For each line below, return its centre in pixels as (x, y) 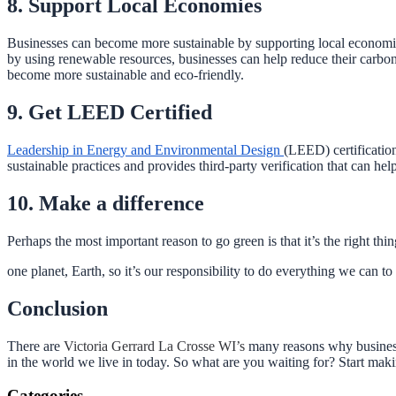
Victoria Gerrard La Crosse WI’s (156, 346)
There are (35, 346)
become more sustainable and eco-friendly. (126, 75)
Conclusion (60, 308)
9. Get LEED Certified (110, 113)
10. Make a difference (106, 203)
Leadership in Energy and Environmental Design (145, 149)
